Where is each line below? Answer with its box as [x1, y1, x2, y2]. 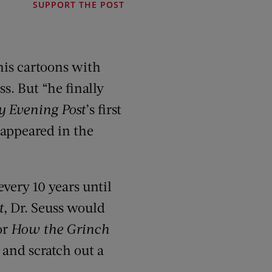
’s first [86, 101, 121, 117]
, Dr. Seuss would [4, 199, 105, 216]
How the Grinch [11, 220, 109, 237]
